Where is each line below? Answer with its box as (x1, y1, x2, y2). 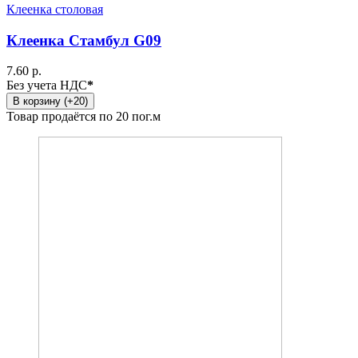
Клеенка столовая (6, 2, 103, 16)
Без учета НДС (6, 78, 87, 93)
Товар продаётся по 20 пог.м (6, 109, 161, 124)
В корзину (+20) (13, 95, 88, 108)
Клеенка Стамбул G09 (6, 31, 161, 49)
